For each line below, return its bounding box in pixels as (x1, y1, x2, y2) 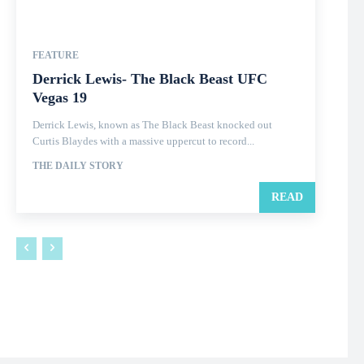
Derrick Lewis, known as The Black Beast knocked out (32, 119, 272, 131)
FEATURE (32, 50, 79, 61)
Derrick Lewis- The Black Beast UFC (32, 71, 267, 87)
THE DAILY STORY (32, 160, 123, 171)
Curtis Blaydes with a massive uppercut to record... (32, 135, 254, 147)
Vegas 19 (32, 89, 87, 106)
